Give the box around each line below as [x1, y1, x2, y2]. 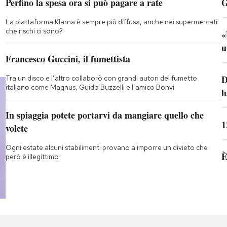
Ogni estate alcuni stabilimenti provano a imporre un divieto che [5, 143, 208, 153]
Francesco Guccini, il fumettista [5, 52, 130, 66]
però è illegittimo [5, 152, 59, 162]
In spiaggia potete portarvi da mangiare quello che [5, 108, 204, 122]
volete [5, 122, 28, 135]
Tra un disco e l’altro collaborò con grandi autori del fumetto [5, 73, 197, 83]
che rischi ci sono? [5, 26, 63, 36]
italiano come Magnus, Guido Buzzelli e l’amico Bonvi [5, 83, 174, 92]
